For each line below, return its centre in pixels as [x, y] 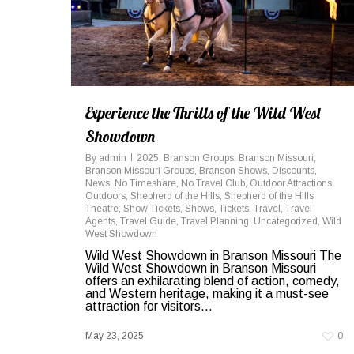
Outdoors [105, 196]
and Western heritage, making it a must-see [207, 294]
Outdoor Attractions [291, 184]
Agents [100, 222]
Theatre [102, 209]
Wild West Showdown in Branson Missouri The [213, 256]
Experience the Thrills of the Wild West [203, 113]
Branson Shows [233, 171]
